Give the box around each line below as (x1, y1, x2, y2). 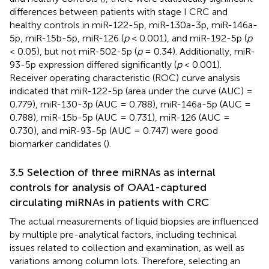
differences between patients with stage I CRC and (10, 6, 228, 18)
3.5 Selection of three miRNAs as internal (10, 166, 216, 180)
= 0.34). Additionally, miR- (142, 46, 255, 58)
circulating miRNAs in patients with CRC (10, 196, 209, 210)
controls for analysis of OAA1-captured (10, 181, 207, 195)
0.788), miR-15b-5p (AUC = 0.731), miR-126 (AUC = (10, 112, 230, 124)
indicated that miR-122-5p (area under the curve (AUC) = (10, 85, 253, 97)
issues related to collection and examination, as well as (10, 242, 244, 254)
